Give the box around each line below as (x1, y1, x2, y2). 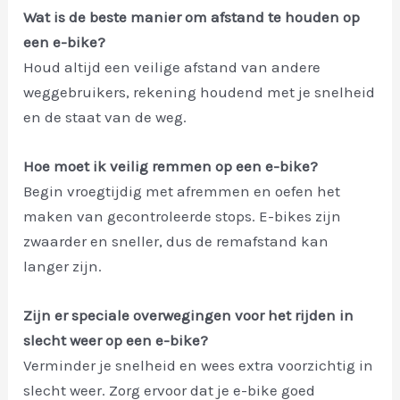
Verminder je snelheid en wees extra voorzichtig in (23, 356, 374, 375)
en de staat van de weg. (23, 108, 187, 127)
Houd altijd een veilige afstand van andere (23, 58, 321, 77)
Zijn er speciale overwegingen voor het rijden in (23, 306, 354, 325)
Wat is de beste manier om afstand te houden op (23, 8, 361, 27)
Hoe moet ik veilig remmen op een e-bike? (23, 157, 319, 176)
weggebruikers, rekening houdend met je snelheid (23, 83, 376, 102)
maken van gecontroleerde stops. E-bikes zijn (23, 207, 342, 226)
